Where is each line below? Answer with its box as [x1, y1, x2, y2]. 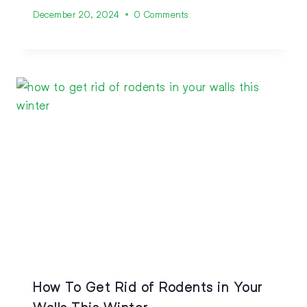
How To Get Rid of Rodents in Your [33, 278, 263, 295]
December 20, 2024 [33, 8, 120, 20]
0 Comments [133, 8, 188, 20]
